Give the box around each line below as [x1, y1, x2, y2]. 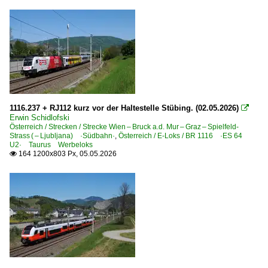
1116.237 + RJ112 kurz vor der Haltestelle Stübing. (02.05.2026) [10, 103, 239, 112]
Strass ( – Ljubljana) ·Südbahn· [10, 131, 115, 140]
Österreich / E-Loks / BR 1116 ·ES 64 [118, 131, 242, 140]
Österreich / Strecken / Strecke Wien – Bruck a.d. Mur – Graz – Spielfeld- [10, 122, 239, 131]
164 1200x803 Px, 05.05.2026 [17, 149, 117, 158]
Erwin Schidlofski [10, 112, 69, 122]
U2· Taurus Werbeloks [10, 140, 93, 149]
